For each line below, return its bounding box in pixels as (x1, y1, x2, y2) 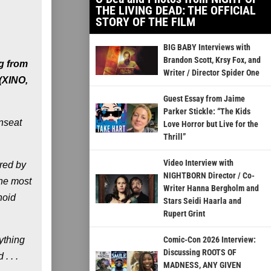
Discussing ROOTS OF (163, 247, 237, 258)
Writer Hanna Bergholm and (163, 183, 259, 194)
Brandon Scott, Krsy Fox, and (163, 55, 261, 65)
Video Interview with (163, 158, 233, 168)
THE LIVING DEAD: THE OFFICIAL (96, 3, 256, 18)
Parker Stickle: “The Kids (163, 106, 250, 117)
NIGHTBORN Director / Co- (163, 171, 255, 181)
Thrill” (163, 132, 186, 142)
